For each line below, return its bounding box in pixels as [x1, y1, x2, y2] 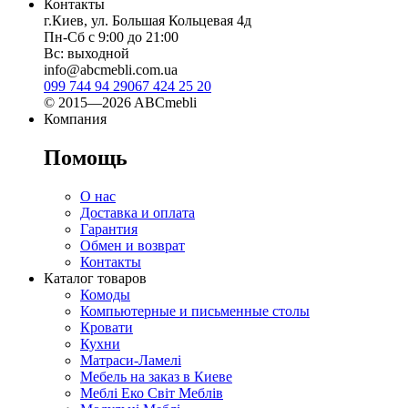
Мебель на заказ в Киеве [80, 369, 232, 385]
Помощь [44, 146, 127, 170]
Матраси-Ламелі [80, 352, 181, 369]
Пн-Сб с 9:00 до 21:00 [44, 29, 178, 46]
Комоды [80, 287, 130, 303]
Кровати [80, 320, 133, 336]
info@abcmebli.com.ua [44, 62, 178, 78]
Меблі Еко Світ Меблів [80, 385, 223, 402]
